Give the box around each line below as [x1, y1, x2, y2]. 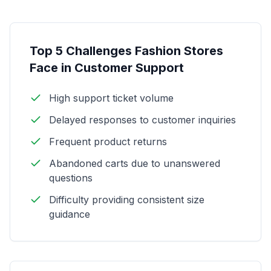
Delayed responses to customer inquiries [49, 114, 236, 126]
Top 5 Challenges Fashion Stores [30, 44, 223, 58]
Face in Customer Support [30, 60, 184, 75]
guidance [49, 208, 90, 220]
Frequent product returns [49, 135, 167, 148]
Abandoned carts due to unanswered [49, 157, 220, 169]
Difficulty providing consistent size [49, 194, 204, 206]
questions [49, 172, 93, 184]
